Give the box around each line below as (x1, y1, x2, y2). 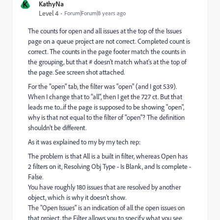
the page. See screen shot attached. (28, 68, 125, 76)
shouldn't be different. (28, 123, 86, 132)
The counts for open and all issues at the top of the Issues (28, 27, 182, 35)
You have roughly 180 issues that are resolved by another (28, 183, 181, 191)
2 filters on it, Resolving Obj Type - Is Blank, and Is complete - (28, 162, 191, 170)
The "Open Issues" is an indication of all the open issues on (28, 203, 185, 212)
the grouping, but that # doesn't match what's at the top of (28, 57, 187, 66)
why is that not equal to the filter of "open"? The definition (28, 113, 185, 121)
